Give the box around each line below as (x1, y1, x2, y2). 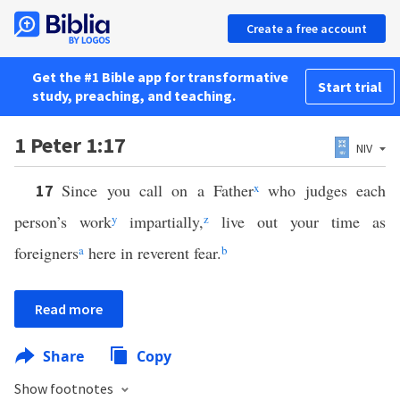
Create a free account (246, 21, 367, 37)
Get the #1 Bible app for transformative (32, 68, 288, 86)
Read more (35, 300, 103, 318)
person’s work (14, 211, 112, 232)
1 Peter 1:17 (14, 131, 126, 159)
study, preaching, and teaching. (32, 87, 236, 104)
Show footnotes (14, 379, 116, 397)
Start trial (318, 78, 382, 96)
